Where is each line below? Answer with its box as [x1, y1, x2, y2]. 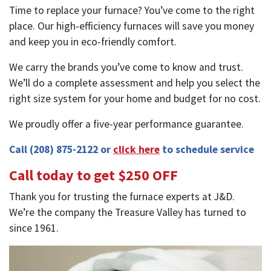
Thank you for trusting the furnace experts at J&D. [9, 189, 235, 203]
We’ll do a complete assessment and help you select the [9, 76, 260, 90]
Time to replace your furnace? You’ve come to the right [9, 3, 255, 17]
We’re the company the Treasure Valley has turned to [9, 205, 246, 219]
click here [113, 142, 160, 156]
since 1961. [9, 221, 59, 235]
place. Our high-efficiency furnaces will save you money [9, 19, 254, 33]
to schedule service [160, 142, 254, 156]
